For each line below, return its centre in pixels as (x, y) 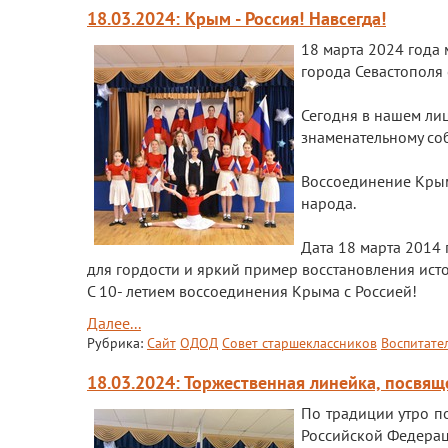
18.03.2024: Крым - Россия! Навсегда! (236, 18)
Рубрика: (117, 343)
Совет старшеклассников (299, 343)
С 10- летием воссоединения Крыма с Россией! (252, 291)
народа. (328, 203)
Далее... (114, 323)
